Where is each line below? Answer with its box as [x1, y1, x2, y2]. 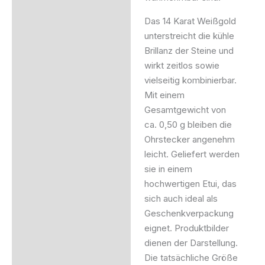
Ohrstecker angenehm [144, 134, 235, 146]
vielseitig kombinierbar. [144, 75, 237, 86]
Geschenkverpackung [144, 208, 234, 219]
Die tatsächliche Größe [144, 252, 238, 264]
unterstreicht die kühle [144, 30, 234, 42]
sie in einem [144, 163, 192, 175]
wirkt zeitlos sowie [144, 60, 219, 72]
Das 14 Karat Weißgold [144, 15, 236, 27]
